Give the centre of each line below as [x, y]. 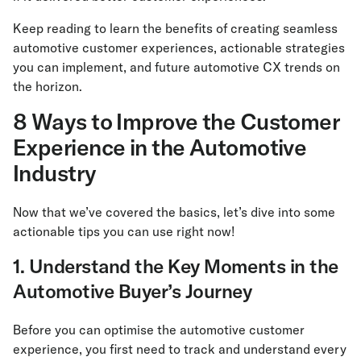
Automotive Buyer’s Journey [133, 291]
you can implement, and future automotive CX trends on [176, 67]
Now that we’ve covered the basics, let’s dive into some [174, 212]
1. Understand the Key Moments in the [176, 266]
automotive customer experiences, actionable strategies [179, 48]
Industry [55, 173]
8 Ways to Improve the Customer [176, 122]
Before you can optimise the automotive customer [159, 330]
